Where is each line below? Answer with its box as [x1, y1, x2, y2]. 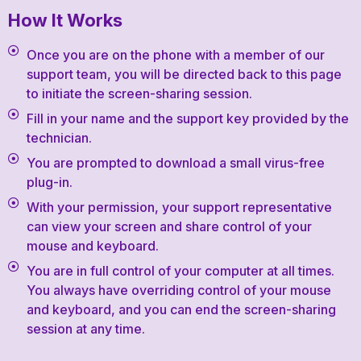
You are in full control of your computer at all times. [26, 263, 334, 279]
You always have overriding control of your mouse [26, 282, 331, 298]
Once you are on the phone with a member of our [26, 47, 325, 63]
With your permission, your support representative [26, 199, 332, 215]
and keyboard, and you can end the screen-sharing [26, 301, 336, 317]
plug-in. [26, 174, 73, 190]
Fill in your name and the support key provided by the [26, 110, 349, 127]
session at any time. [26, 321, 145, 337]
